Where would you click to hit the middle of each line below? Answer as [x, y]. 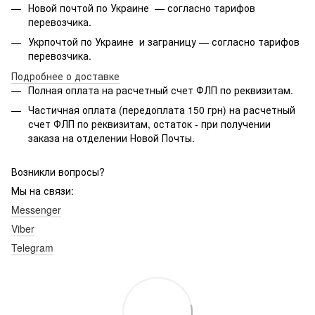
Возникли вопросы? [58, 172]
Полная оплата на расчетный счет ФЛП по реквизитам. [161, 90]
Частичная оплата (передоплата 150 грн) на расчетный [162, 110]
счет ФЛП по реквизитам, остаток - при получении [149, 124]
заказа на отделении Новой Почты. [111, 138]
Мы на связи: [43, 191]
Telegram [32, 248]
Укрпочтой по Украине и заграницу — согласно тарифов [164, 42]
